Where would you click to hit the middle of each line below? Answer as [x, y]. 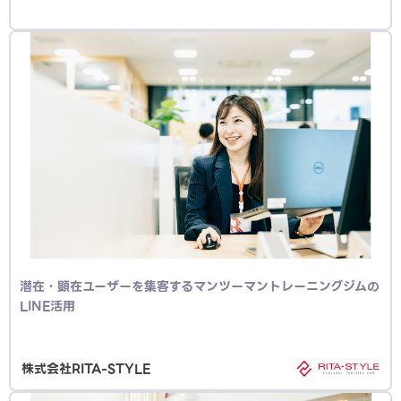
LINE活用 [47, 306]
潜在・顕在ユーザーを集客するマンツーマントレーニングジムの [200, 286]
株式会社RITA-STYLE [86, 369]
